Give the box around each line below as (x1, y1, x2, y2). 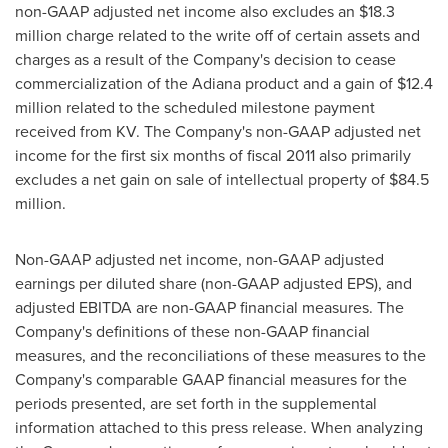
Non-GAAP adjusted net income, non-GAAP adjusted (15, 248, 384, 271)
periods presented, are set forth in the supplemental (15, 392, 377, 415)
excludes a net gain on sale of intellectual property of (15, 168, 389, 191)
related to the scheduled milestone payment (62, 96, 375, 119)
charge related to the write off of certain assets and (62, 24, 420, 47)
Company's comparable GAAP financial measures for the (15, 368, 407, 391)
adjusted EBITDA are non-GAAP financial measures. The (15, 296, 404, 319)
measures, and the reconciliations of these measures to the (15, 344, 426, 367)
